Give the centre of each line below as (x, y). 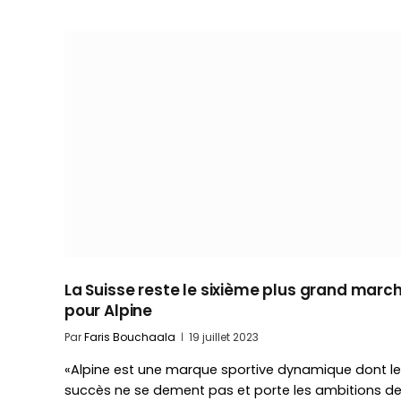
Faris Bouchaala (130, 337)
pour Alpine (109, 310)
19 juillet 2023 (224, 337)
